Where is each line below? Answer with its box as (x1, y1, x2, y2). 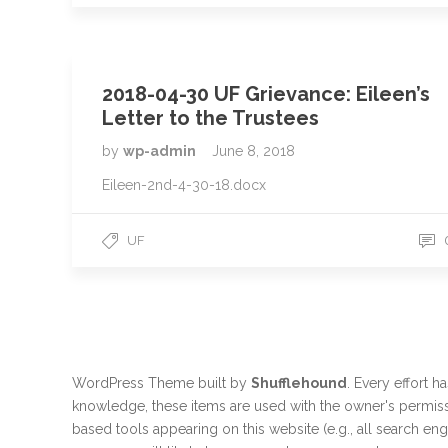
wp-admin (123, 143, 199, 159)
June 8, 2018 (212, 143, 295, 159)
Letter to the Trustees (102, 106, 319, 130)
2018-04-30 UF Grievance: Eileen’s (102, 82, 430, 106)
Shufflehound (251, 375, 347, 391)
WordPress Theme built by (72, 375, 251, 391)
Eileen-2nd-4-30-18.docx (102, 177, 266, 193)
